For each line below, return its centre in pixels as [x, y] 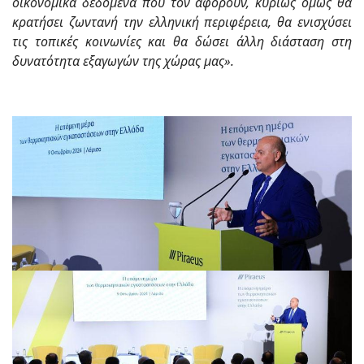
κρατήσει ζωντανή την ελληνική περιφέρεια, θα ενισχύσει [182, 22]
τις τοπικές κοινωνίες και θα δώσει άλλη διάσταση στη [182, 42]
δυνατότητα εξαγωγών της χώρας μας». [123, 61]
